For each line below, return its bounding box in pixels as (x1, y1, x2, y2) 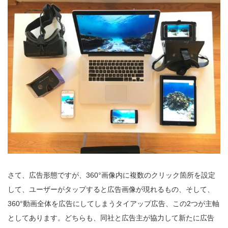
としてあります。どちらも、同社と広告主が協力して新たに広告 (8, 213, 214, 222)
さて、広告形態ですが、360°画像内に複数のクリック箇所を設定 (8, 170, 215, 179)
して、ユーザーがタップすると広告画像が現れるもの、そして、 (8, 185, 214, 193)
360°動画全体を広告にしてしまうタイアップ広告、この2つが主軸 (8, 199, 219, 208)
